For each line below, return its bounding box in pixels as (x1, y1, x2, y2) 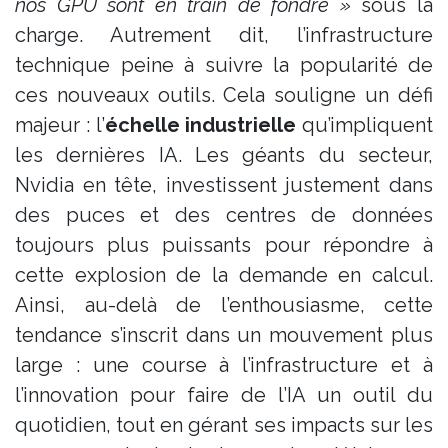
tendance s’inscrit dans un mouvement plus (15, 322, 433, 347)
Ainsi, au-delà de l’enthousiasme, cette (15, 292, 433, 317)
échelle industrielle (104, 112, 297, 137)
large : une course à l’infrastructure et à (15, 352, 433, 377)
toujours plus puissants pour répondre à (15, 232, 433, 257)
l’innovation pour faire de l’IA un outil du (15, 382, 433, 407)
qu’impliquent (296, 112, 433, 137)
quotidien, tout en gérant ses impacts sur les (15, 412, 433, 437)
